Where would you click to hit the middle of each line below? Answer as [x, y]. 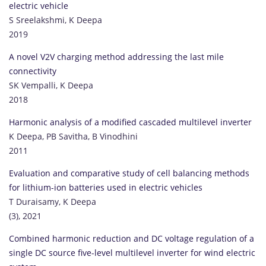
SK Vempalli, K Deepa [51, 85]
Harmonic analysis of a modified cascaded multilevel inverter [130, 122]
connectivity [33, 71]
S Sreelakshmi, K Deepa [56, 20]
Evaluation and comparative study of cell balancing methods [129, 173]
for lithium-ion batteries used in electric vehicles [106, 187]
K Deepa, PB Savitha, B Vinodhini [73, 136]
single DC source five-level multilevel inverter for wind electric [132, 252]
